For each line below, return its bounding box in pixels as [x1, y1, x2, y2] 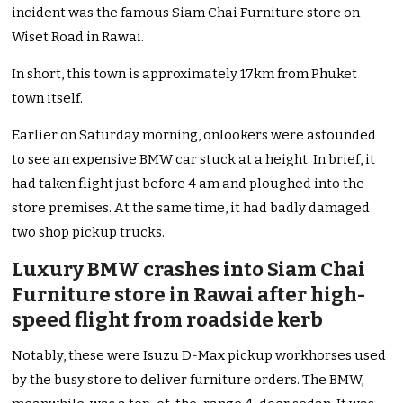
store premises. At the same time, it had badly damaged [12, 200, 371, 217]
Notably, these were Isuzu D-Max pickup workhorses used [12, 347, 387, 364]
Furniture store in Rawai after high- [12, 282, 366, 308]
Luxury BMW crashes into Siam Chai [12, 257, 366, 282]
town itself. [12, 90, 84, 107]
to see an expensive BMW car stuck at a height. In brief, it [12, 151, 376, 168]
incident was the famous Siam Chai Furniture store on [12, 4, 361, 22]
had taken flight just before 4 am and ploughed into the [12, 175, 365, 193]
